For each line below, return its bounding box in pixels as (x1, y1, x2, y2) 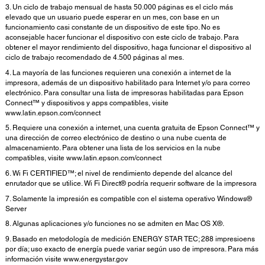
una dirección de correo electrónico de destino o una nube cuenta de (5, 134, 227, 143)
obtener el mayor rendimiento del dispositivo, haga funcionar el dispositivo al (5, 43, 251, 52)
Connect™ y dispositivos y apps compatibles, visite (5, 98, 169, 107)
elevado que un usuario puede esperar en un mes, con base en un (5, 13, 219, 22)
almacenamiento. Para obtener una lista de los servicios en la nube (5, 144, 221, 153)
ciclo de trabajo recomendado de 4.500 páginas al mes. (5, 53, 184, 62)
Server (5, 204, 27, 213)
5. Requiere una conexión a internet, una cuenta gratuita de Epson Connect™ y (5, 124, 260, 132)
